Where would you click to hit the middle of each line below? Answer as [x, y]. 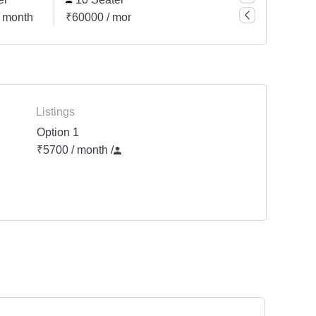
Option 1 [58, 133]
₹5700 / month [74, 150]
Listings [55, 112]
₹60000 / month [104, 18]
